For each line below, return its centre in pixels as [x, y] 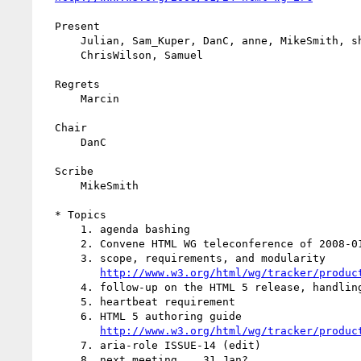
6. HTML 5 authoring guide [61, 316]
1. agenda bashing [61, 229]
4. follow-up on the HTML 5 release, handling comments [61, 287]
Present [48, 26]
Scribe [48, 171]
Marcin [61, 98]
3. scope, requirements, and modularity [61, 258]
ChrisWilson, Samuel [61, 55]
